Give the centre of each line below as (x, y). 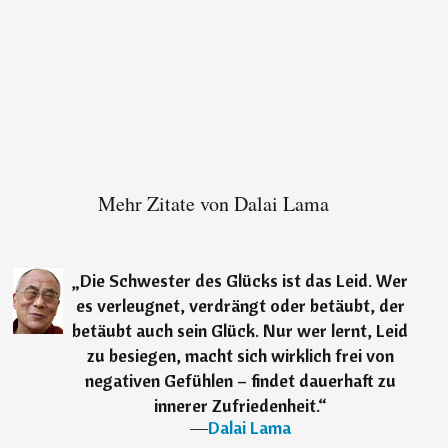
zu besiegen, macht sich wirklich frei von (240, 356)
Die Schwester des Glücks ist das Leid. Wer (244, 281)
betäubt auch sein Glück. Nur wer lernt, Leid (240, 331)
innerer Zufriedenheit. (235, 406)
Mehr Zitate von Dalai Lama (213, 204)
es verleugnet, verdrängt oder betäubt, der (240, 306)
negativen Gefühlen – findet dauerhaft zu (240, 381)
